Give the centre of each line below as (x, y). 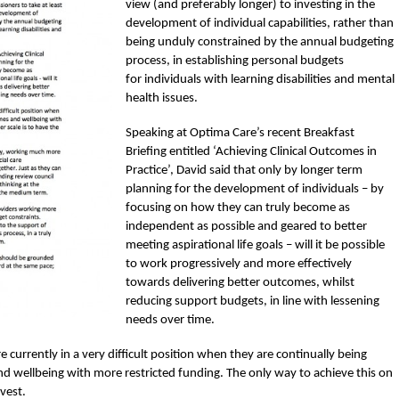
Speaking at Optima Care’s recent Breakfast (240, 134)
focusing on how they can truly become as (238, 208)
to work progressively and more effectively (239, 265)
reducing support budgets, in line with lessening (252, 302)
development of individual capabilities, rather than (260, 24)
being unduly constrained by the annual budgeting (260, 43)
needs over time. (170, 321)
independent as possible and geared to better (246, 227)
